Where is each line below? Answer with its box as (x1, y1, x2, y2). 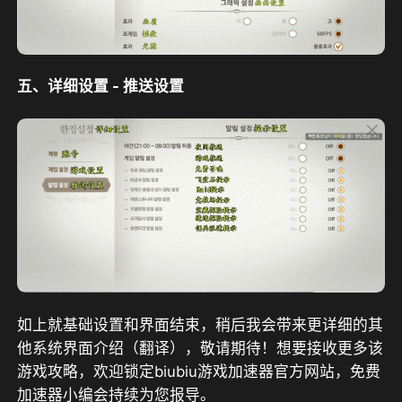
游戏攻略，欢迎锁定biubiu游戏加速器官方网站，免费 (17, 362, 381, 380)
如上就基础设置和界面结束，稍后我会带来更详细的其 (17, 315, 384, 334)
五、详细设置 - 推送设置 (17, 77, 185, 96)
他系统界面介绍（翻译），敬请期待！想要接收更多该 (17, 338, 384, 357)
